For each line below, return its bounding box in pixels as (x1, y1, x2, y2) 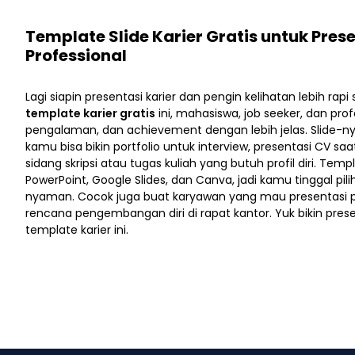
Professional (25, 44, 127, 67)
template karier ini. (25, 221, 128, 238)
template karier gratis (25, 105, 155, 121)
